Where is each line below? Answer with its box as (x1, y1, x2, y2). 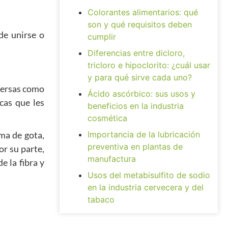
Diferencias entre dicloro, (88, 48, 185, 58)
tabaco (88, 194, 115, 205)
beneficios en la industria (88, 101, 184, 111)
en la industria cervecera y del (88, 182, 204, 192)
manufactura (88, 154, 136, 164)
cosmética (88, 113, 127, 123)
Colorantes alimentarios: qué (88, 7, 198, 17)
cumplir (88, 32, 116, 42)
